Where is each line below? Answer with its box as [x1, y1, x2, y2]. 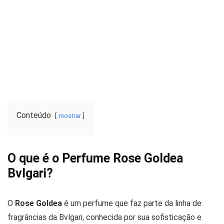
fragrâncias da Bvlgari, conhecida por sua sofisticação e [7, 212, 201, 222]
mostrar [58, 111, 81, 119]
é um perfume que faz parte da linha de [62, 198, 201, 208]
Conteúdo [16, 110, 51, 120]
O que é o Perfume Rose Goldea [7, 150, 183, 165]
